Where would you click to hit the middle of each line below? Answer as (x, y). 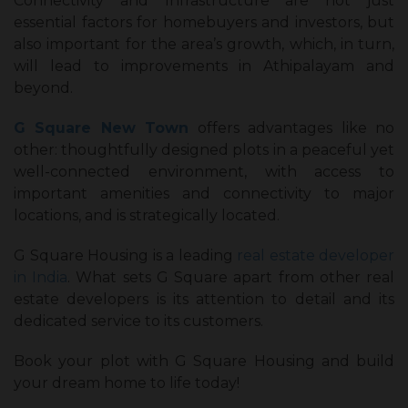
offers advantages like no (292, 128)
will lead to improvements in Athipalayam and (204, 66)
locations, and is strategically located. (147, 216)
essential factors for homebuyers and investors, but (204, 23)
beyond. (43, 88)
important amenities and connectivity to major (204, 194)
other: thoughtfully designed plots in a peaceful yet (204, 150)
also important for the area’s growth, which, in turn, (204, 45)
